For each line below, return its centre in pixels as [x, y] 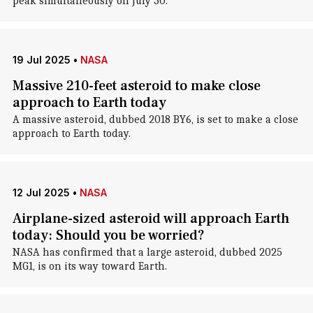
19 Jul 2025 [41, 60]
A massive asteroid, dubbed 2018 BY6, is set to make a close [155, 119]
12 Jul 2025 [41, 192]
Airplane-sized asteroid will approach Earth [151, 219]
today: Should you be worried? [108, 235]
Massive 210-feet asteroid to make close [136, 86]
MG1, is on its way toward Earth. [89, 266]
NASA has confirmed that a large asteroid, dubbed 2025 [147, 252]
